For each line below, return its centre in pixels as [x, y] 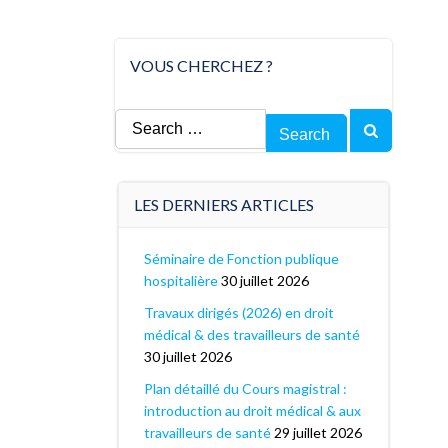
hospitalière [180, 280]
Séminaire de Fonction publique [241, 258]
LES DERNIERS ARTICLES [223, 204]
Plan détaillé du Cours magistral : [245, 388]
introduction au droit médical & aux [252, 410]
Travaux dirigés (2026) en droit [238, 312]
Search [136, 120]
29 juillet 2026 [317, 432]
